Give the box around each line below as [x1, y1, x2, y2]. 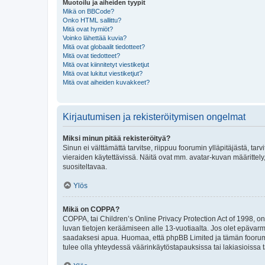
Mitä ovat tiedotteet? [63, 52, 120, 59]
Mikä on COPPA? [63, 205, 119, 214]
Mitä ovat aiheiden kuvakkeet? [63, 79, 150, 86]
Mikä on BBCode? [63, 8, 114, 15]
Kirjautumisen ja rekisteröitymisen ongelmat [63, 112, 245, 122]
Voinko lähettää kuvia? [63, 34, 127, 41]
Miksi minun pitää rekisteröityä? [63, 134, 170, 143]
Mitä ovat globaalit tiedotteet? [63, 43, 145, 50]
